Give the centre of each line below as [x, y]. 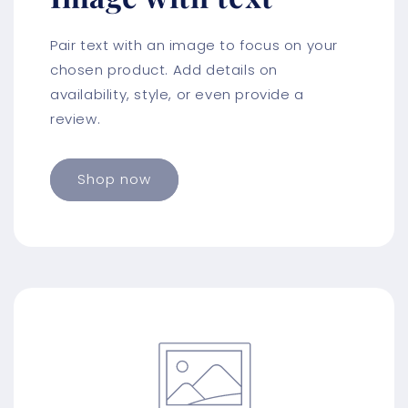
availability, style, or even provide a [177, 94]
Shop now [114, 179]
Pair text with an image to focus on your [194, 45]
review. [76, 118]
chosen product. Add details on [164, 69]
